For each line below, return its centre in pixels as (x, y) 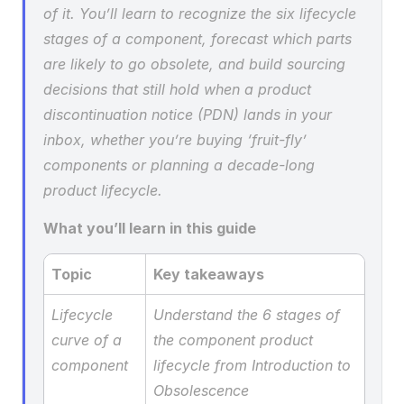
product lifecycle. (103, 190)
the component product (233, 340)
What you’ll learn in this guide (150, 228)
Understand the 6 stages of (247, 315)
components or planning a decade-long (179, 165)
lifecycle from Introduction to (252, 365)
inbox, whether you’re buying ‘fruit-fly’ (175, 140)
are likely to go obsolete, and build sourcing (194, 64)
